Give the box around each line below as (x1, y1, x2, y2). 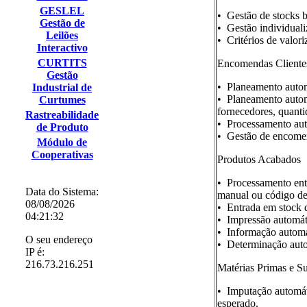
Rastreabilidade (25, 109, 99, 121)
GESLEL (40, 5, 84, 16)
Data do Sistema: (25, 186, 99, 197)
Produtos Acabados (217, 153, 301, 165)
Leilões (46, 29, 78, 41)
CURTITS (37, 57, 87, 69)
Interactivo (36, 42, 88, 53)
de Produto (36, 121, 88, 133)
